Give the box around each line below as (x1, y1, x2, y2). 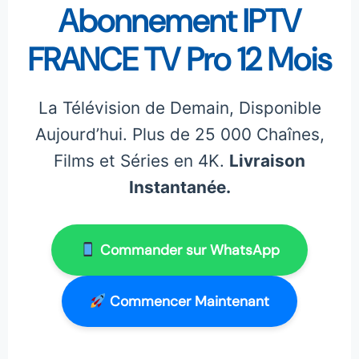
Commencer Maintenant (106, 292, 270, 311)
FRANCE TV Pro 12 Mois (27, 38, 332, 81)
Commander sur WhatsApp (95, 241, 280, 260)
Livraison (229, 151, 305, 171)
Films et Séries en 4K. (54, 151, 229, 171)
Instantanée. (128, 177, 231, 198)
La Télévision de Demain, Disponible (38, 98, 321, 119)
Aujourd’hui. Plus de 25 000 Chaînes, (34, 124, 325, 145)
